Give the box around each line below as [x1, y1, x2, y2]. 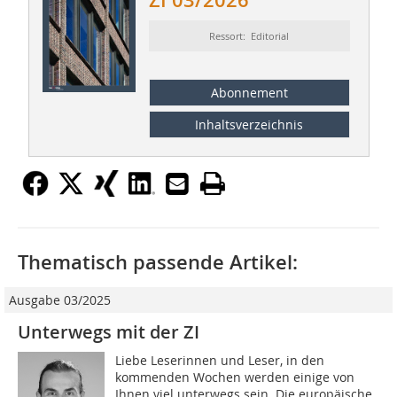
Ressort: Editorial [209, 29, 290, 43]
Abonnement [210, 83, 288, 101]
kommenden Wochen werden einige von [115, 368, 355, 385]
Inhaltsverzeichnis [195, 115, 304, 133]
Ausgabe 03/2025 [9, 291, 111, 308]
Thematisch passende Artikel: [18, 248, 298, 276]
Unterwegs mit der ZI [18, 319, 199, 344]
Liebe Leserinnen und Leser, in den [115, 351, 325, 369]
